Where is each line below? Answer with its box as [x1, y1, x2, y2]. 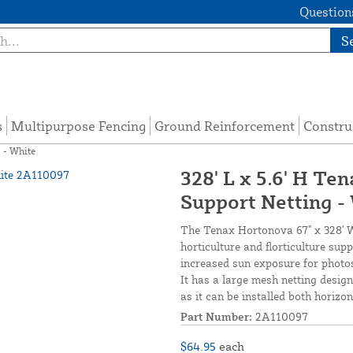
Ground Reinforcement [154, 117, 295, 134]
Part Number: [180, 310, 252, 323]
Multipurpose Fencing [11, 117, 147, 134]
